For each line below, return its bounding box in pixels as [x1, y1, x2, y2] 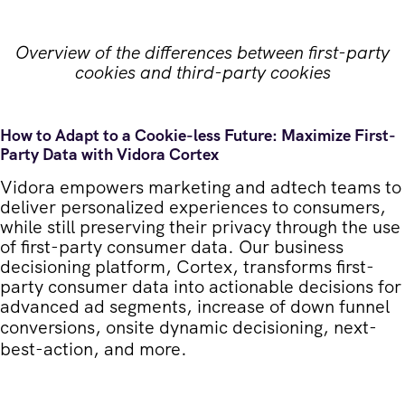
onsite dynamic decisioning [106, 315, 323, 339]
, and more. [93, 336, 193, 361]
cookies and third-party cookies [74, 60, 331, 84]
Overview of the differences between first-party [15, 40, 390, 64]
